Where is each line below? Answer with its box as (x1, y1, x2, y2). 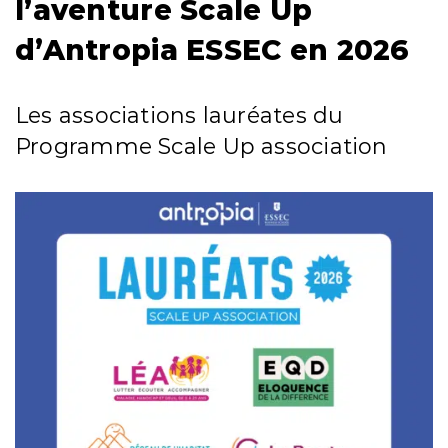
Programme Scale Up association (15, 133, 388, 160)
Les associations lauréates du (15, 102, 344, 129)
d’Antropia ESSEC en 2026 (15, 33, 410, 67)
